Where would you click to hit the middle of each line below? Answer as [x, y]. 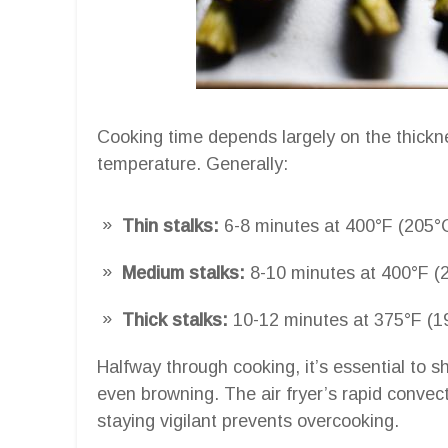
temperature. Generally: [192, 163]
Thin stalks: [170, 225]
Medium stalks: [183, 272]
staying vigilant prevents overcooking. [248, 420]
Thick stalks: [175, 319]
